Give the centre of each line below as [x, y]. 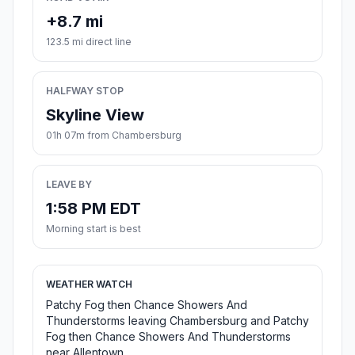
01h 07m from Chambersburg [114, 136]
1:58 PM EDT [94, 209]
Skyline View [95, 115]
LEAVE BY [69, 185]
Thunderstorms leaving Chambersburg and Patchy [177, 321]
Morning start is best [94, 229]
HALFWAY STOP [85, 91]
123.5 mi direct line [89, 42]
